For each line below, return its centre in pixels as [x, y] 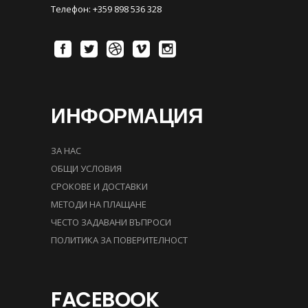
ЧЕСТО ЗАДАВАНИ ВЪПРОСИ [111, 222]
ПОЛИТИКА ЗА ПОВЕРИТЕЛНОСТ [119, 240]
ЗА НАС [66, 150]
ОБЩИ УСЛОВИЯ [86, 168]
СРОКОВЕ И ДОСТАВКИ [99, 186]
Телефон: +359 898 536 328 [106, 9]
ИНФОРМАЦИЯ [127, 116]
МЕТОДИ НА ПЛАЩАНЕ [99, 204]
